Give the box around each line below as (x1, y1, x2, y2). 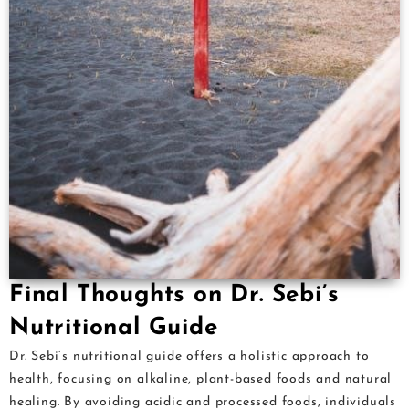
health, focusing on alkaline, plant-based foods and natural (9, 372, 393, 387)
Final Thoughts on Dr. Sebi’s (9, 283, 340, 309)
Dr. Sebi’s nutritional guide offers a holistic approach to (9, 350, 370, 364)
